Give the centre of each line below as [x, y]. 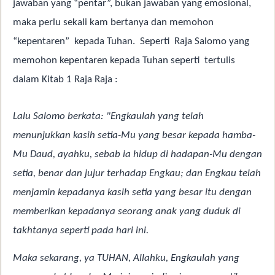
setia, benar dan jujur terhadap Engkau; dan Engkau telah [137, 174]
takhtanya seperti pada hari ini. [81, 231]
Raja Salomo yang [212, 42]
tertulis [220, 61]
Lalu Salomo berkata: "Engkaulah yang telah [108, 117]
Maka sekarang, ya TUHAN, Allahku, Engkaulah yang [126, 258]
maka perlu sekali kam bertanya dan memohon [113, 23]
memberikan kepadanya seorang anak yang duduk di [127, 212]
